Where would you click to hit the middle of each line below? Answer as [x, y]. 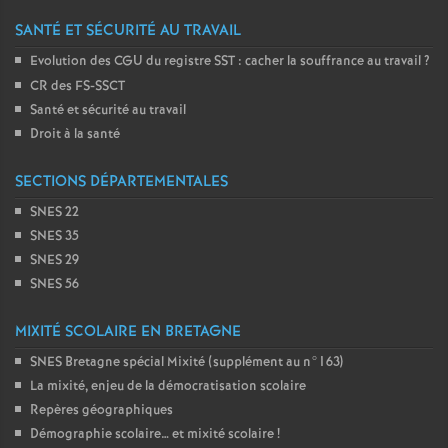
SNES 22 [54, 212]
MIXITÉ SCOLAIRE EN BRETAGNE [128, 332]
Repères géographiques [101, 410]
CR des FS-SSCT [77, 86]
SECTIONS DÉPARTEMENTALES [121, 182]
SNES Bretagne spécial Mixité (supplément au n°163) [186, 362]
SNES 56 [54, 284]
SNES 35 [54, 236]
